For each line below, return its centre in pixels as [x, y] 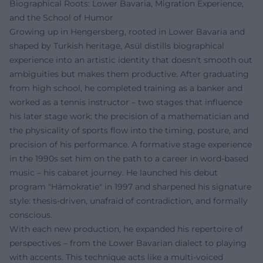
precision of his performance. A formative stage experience [131, 144]
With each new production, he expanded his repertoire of [126, 229]
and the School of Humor [61, 18]
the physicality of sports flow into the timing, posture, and [129, 130]
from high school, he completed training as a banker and [126, 88]
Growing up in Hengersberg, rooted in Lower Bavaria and [127, 32]
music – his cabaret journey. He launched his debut [114, 173]
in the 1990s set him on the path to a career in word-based [129, 159]
